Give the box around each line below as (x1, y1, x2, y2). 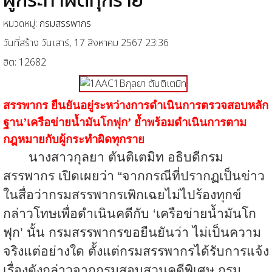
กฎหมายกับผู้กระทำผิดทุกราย (3, 132, 144, 146)
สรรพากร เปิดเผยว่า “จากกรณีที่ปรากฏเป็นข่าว (3, 168, 265, 183)
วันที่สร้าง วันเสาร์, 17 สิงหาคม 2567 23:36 (3, 35, 169, 50)
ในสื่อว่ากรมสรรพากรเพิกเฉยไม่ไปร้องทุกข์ (3, 187, 242, 202)
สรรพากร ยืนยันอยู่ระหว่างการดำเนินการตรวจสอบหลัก (3, 98, 268, 112)
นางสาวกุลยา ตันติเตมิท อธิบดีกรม (3, 149, 223, 165)
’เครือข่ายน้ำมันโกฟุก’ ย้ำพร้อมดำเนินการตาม (23, 115, 246, 129)
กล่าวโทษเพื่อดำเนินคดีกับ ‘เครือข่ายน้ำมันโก (3, 206, 256, 221)
